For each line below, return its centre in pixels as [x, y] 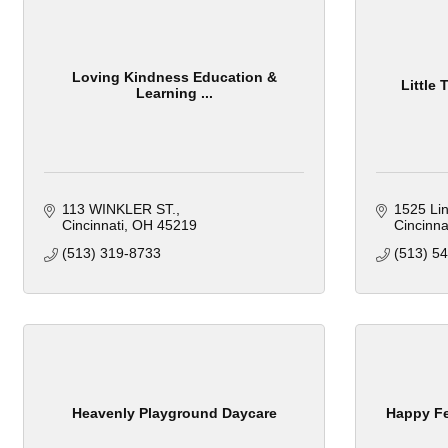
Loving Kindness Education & [174, 76]
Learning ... [174, 92]
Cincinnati [92, 225]
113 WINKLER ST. [118, 209]
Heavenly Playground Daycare [174, 412]
